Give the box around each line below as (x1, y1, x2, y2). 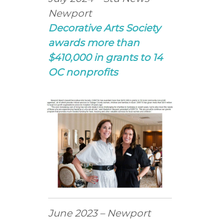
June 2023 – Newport (48, 207, 151, 219)
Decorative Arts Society (48, 22, 161, 34)
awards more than (48, 37, 140, 49)
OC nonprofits (48, 66, 118, 78)
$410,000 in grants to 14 (48, 52, 163, 63)
